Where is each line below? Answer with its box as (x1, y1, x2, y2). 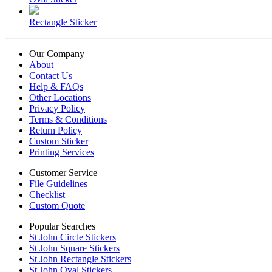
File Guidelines (29, 178, 87, 189)
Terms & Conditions (29, 114, 107, 124)
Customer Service (29, 168, 97, 178)
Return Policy (29, 125, 82, 135)
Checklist (29, 189, 65, 200)
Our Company (29, 49, 84, 59)
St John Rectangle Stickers (29, 254, 131, 264)
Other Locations (29, 92, 91, 103)
